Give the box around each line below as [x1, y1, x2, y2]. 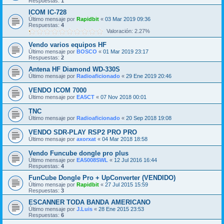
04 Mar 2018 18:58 [102, 136, 147, 142]
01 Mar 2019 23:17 [103, 48, 148, 55]
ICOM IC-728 [28, 8, 66, 16]
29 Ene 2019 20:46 [126, 73, 171, 79]
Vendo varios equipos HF [28, 41, 106, 49]
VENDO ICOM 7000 [28, 86, 86, 94]
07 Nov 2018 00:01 [100, 94, 146, 100]
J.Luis [76, 206, 92, 212]
